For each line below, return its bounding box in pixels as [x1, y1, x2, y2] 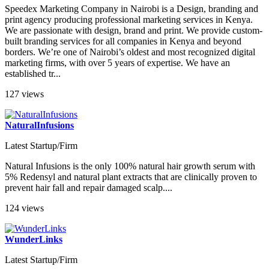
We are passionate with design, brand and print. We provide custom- [5, 25, 262, 36]
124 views [5, 203, 44, 214]
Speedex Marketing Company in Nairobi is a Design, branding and [5, 4, 258, 14]
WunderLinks [5, 234, 62, 245]
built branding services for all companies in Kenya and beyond [5, 36, 241, 47]
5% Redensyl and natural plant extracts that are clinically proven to [5, 172, 257, 183]
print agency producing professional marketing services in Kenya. [5, 14, 253, 25]
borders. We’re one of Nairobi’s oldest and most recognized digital [5, 47, 255, 58]
